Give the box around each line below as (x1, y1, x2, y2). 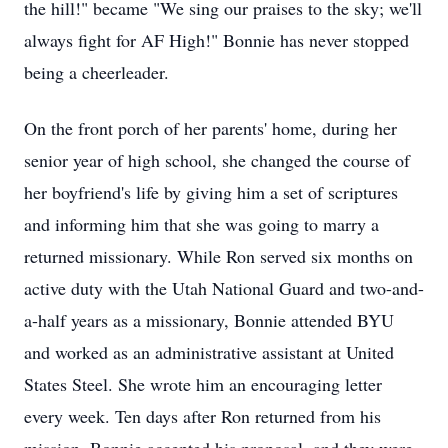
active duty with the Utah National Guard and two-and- (24, 276, 424, 300)
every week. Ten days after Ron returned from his (24, 404, 381, 428)
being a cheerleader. (24, 60, 169, 84)
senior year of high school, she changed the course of (24, 148, 410, 172)
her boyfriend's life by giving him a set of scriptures (24, 180, 398, 204)
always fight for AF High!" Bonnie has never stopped (24, 28, 409, 52)
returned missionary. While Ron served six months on (24, 244, 413, 268)
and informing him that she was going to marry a (24, 212, 379, 236)
